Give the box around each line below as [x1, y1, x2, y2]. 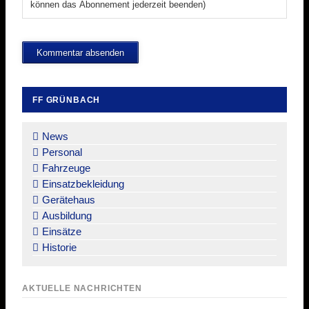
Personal [42, 146, 82, 158]
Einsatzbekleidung [42, 177, 124, 190]
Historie [42, 241, 77, 253]
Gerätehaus [42, 193, 95, 206]
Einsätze [42, 225, 81, 237]
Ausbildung [42, 209, 92, 221]
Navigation [21, 113, 69, 126]
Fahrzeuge [42, 161, 90, 174]
